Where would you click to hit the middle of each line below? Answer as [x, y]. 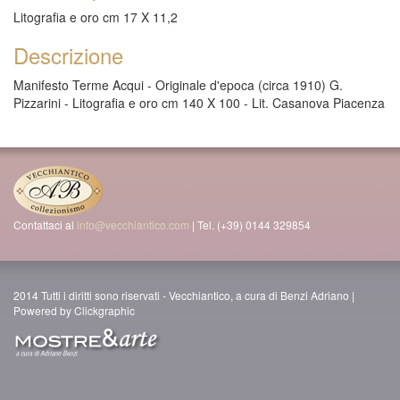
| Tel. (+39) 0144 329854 [250, 225]
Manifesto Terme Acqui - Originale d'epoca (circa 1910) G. [178, 85]
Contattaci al [45, 225]
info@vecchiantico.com [133, 225]
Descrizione [68, 55]
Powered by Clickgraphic [74, 310]
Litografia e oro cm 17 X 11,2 [96, 17]
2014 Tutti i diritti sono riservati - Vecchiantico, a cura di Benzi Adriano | [184, 295]
